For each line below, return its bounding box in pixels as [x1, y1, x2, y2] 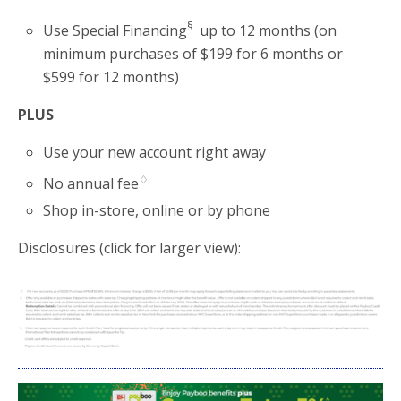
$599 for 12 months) [43, 67, 180, 88]
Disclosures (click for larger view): [18, 238, 241, 259]
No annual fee [43, 173, 140, 193]
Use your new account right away [43, 142, 267, 163]
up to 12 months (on [196, 21, 337, 41]
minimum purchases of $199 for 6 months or [43, 44, 344, 64]
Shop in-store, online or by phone [43, 200, 271, 221]
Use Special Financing [43, 21, 188, 41]
